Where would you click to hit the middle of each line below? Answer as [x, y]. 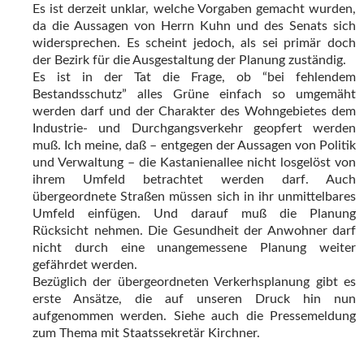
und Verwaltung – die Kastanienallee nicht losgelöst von [194, 163]
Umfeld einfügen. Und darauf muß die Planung [194, 214]
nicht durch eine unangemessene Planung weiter [194, 248]
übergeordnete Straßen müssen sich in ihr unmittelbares [194, 197]
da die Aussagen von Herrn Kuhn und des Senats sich [194, 26]
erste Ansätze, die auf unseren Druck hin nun [194, 299]
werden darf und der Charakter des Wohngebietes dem [194, 112]
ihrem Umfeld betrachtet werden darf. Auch [194, 180]
